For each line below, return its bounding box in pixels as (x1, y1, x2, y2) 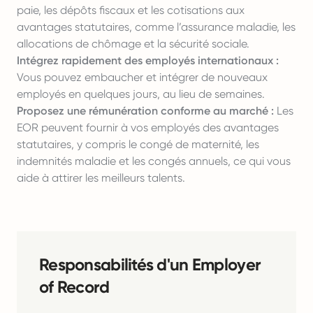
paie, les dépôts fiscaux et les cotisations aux (17, 3, 245, 17)
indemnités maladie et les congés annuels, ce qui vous (17, 154, 291, 168)
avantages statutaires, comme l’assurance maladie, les (17, 20, 296, 34)
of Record (39, 277, 110, 297)
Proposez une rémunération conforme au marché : (17, 104, 274, 117)
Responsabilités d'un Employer (39, 254, 261, 275)
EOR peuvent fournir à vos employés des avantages (17, 121, 279, 134)
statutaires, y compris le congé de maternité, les (17, 138, 259, 151)
